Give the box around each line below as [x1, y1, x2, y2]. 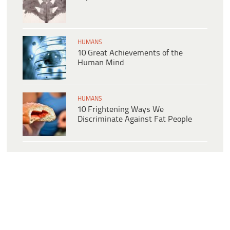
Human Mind [78, 59, 124, 68]
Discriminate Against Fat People [78, 115, 192, 124]
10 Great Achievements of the [78, 49, 183, 58]
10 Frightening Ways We [78, 105, 164, 114]
